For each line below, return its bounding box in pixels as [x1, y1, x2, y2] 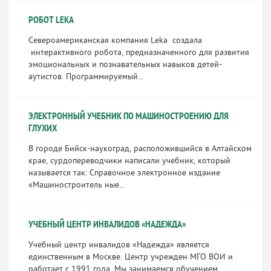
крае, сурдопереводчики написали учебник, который [28, 155, 230, 167]
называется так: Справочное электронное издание [28, 168, 220, 179]
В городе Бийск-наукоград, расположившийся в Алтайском [28, 143, 252, 155]
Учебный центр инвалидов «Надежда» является [28, 240, 209, 251]
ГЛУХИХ [28, 123, 57, 135]
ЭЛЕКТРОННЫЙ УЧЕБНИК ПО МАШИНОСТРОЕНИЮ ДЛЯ [28, 111, 229, 123]
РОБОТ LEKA [28, 15, 74, 27]
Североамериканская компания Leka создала [28, 35, 202, 47]
